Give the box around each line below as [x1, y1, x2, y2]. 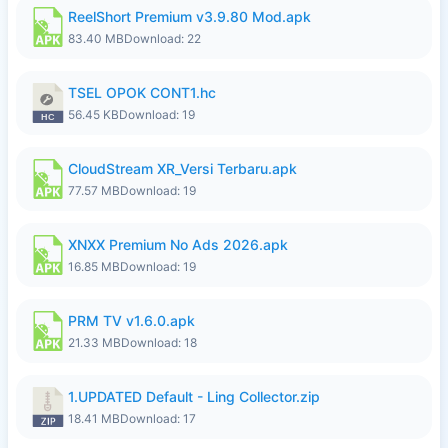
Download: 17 [120, 411, 196, 426]
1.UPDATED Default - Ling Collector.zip [68, 388, 320, 405]
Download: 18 [121, 335, 197, 350]
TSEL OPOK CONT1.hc [68, 84, 216, 101]
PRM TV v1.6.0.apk [68, 312, 195, 329]
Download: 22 [124, 31, 201, 46]
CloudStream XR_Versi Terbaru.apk [68, 160, 297, 177]
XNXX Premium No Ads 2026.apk [68, 236, 288, 253]
